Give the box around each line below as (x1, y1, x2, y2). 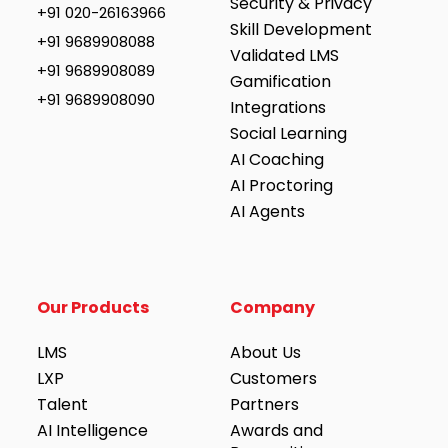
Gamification (230, 70, 332, 93)
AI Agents (230, 200, 306, 223)
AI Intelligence (36, 419, 148, 442)
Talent (36, 393, 88, 416)
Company (230, 296, 316, 319)
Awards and (230, 419, 324, 442)
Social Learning (230, 122, 348, 145)
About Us (230, 341, 302, 364)
